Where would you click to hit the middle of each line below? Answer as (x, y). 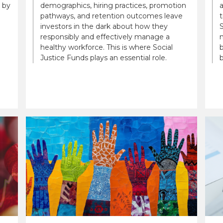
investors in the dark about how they (104, 26)
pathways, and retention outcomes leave (111, 16)
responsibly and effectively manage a (105, 37)
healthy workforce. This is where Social (107, 47)
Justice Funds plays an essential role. (104, 57)
